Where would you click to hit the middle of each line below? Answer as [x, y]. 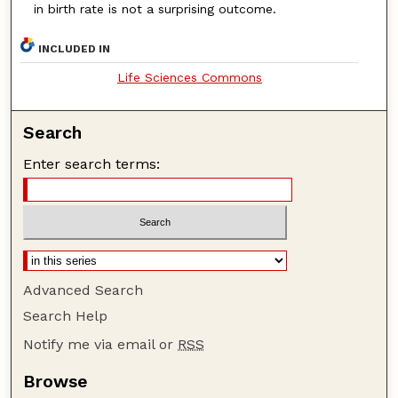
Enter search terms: [92, 164]
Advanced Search [84, 290]
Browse [56, 381]
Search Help [66, 315]
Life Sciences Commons [189, 77]
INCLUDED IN [75, 49]
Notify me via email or [101, 344]
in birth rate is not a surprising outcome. [155, 9]
